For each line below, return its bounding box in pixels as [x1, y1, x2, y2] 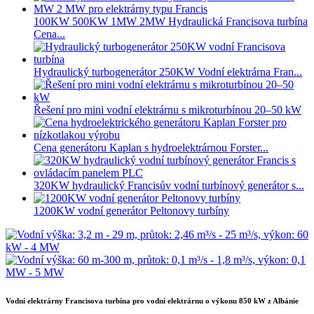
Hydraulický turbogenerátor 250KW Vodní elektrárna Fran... [34, 66, 302, 78]
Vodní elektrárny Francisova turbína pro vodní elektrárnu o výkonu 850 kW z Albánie [6, 296, 299, 306]
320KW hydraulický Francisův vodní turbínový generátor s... [34, 179, 304, 192]
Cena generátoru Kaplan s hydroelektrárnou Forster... [34, 142, 268, 154]
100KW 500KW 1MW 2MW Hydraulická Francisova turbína [34, 15, 308, 28]
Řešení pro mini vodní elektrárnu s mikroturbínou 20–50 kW [34, 104, 301, 116]
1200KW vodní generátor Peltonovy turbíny [34, 205, 229, 217]
